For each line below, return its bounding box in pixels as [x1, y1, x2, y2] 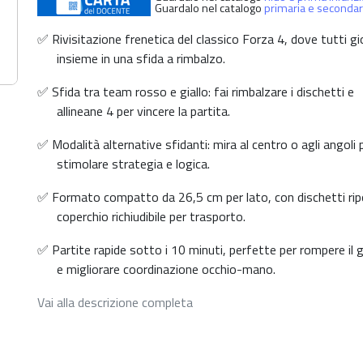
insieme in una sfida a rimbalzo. [57, 49, 225, 68]
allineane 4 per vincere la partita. [57, 101, 230, 121]
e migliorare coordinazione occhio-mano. [57, 259, 275, 279]
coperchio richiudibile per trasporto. [57, 207, 246, 226]
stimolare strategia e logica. [57, 154, 210, 173]
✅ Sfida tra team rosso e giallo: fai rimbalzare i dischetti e [37, 82, 354, 101]
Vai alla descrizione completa [37, 293, 193, 312]
